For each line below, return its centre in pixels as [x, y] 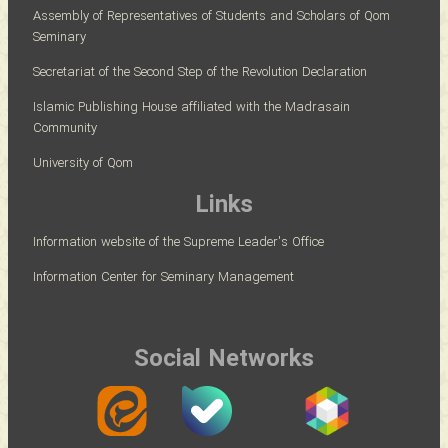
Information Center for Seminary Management [163, 278]
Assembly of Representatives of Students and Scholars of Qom [211, 17]
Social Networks [224, 360]
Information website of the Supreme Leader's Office [178, 243]
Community [65, 129]
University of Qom [83, 164]
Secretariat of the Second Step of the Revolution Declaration [200, 73]
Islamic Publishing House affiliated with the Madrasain [191, 108]
